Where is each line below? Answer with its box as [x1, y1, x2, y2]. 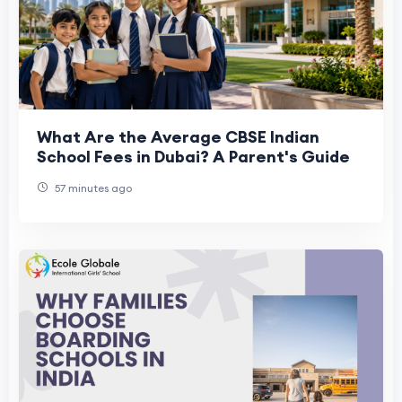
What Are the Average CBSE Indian [37, 127, 319, 148]
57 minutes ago [52, 181, 132, 196]
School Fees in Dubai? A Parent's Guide [37, 146, 350, 168]
